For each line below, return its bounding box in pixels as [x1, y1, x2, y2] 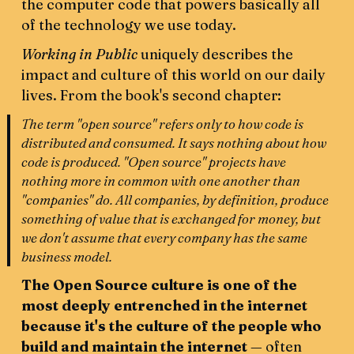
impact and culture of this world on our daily [21, 66, 326, 85]
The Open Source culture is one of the [21, 275, 298, 294]
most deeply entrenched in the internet [21, 296, 308, 314]
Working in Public [21, 45, 141, 64]
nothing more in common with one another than [21, 172, 301, 190]
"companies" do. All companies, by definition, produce [21, 191, 330, 209]
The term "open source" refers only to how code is [21, 115, 304, 133]
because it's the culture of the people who [21, 316, 322, 335]
